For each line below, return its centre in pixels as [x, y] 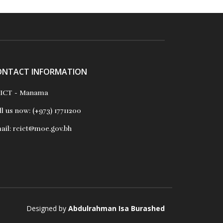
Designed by [47, 208]
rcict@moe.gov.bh [41, 129]
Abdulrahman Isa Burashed [116, 208]
